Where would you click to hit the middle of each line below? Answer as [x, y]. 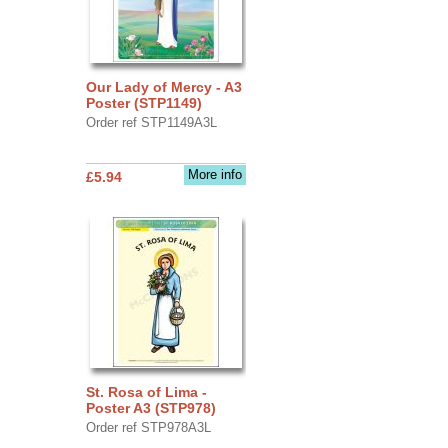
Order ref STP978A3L [148, 427]
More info [214, 174]
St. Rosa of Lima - [146, 391]
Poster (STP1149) [143, 102]
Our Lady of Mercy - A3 [163, 86]
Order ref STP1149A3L [151, 122]
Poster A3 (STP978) [150, 407]
